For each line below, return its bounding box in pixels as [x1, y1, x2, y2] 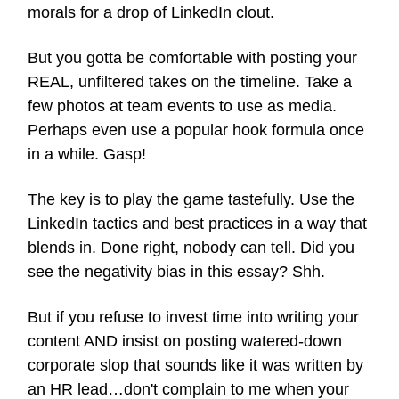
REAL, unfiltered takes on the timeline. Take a [28, 72, 352, 91]
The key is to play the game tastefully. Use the [28, 190, 354, 208]
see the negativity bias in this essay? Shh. [28, 262, 325, 281]
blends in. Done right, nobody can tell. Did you [28, 238, 354, 256]
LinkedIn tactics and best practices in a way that [28, 214, 367, 232]
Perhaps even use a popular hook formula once [28, 120, 364, 139]
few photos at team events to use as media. [28, 96, 337, 115]
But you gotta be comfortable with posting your [28, 48, 357, 67]
